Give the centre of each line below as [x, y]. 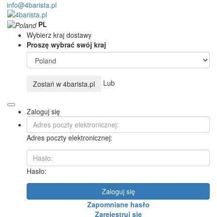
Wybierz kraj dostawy [59, 35]
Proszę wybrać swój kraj [66, 45]
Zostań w [48, 84]
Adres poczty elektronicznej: [70, 138]
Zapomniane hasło [118, 205]
